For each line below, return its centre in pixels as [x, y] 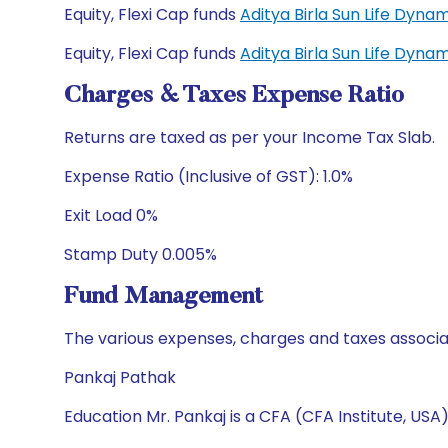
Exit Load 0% [111, 215]
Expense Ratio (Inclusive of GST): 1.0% [208, 176]
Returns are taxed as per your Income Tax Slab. [249, 137]
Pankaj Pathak [120, 377]
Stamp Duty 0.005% [140, 254]
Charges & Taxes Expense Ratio [234, 96]
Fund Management [163, 297]
